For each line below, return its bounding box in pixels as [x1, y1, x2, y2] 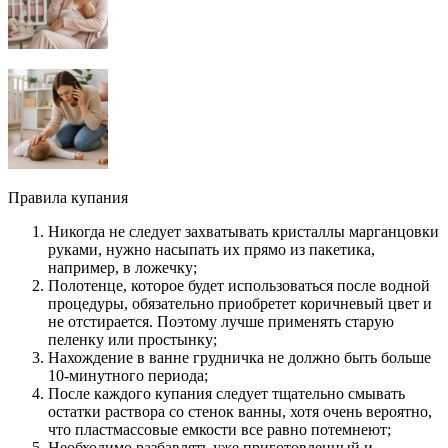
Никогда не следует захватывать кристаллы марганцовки [48, 223, 439, 241]
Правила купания [8, 189, 128, 207]
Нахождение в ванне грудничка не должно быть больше [48, 349, 431, 367]
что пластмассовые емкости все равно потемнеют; [48, 421, 391, 439]
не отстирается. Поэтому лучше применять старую [48, 313, 394, 331]
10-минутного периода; [48, 367, 208, 385]
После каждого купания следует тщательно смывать [48, 385, 405, 403]
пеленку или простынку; [48, 331, 217, 349]
